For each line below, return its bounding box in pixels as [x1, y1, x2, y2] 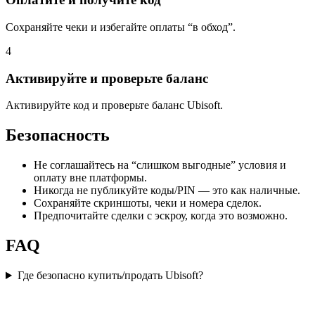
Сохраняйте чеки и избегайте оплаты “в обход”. [6, 21, 236, 33]
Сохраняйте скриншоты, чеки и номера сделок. [34, 197, 262, 210]
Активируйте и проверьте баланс [6, 70, 208, 86]
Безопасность [6, 126, 110, 145]
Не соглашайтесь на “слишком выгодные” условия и [34, 159, 286, 172]
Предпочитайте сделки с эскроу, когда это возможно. [34, 210, 288, 222]
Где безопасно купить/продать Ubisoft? [17, 269, 203, 282]
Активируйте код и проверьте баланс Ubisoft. [6, 99, 223, 112]
